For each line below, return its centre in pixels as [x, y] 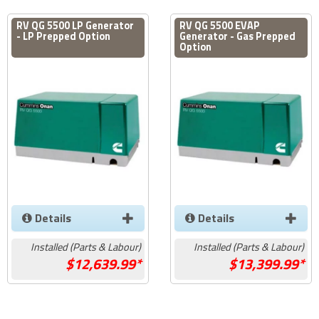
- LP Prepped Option [64, 36]
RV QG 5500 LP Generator [75, 25]
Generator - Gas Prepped [238, 36]
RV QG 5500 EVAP [220, 25]
